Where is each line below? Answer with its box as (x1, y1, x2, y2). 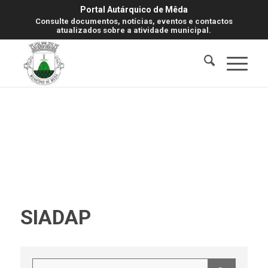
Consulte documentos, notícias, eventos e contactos (35, 17, 233, 26)
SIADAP (20, 205, 91, 229)
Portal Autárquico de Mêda (80, 5, 188, 14)
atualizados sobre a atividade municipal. (56, 26, 212, 35)
